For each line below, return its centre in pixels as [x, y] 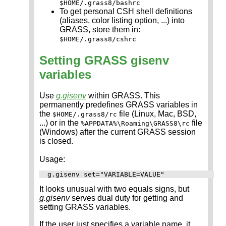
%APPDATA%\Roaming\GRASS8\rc [135, 124]
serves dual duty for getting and [126, 198]
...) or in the [60, 123]
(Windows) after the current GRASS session [118, 132]
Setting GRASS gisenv [104, 60]
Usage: [52, 159]
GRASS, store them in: [100, 29]
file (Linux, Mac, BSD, [157, 114]
